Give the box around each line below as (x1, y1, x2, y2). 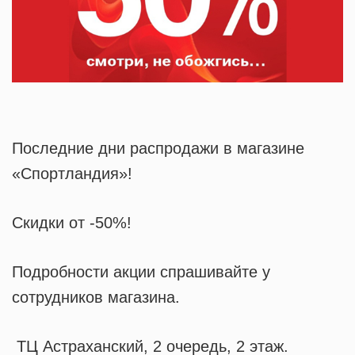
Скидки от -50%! (12, 214, 132, 232)
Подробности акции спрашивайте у (12, 263, 270, 281)
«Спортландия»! (12, 165, 132, 183)
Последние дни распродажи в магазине (12, 139, 304, 158)
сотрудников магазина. (12, 288, 180, 307)
